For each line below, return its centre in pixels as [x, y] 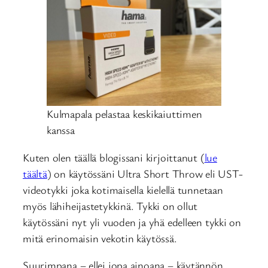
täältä [35, 173]
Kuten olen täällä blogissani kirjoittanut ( [114, 157]
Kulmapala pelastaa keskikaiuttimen [124, 114]
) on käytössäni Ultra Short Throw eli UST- [145, 173]
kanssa [61, 130]
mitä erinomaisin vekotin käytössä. [100, 238]
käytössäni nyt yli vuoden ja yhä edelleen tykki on [132, 222]
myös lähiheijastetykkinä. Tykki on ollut [110, 205]
